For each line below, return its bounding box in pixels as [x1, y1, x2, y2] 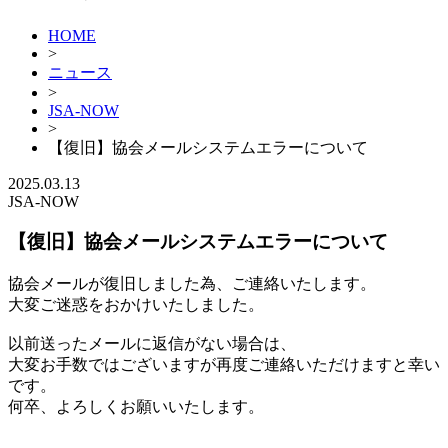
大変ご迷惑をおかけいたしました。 [8, 296, 264, 313]
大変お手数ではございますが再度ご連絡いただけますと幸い [8, 356, 440, 373]
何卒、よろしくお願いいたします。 [8, 398, 264, 415]
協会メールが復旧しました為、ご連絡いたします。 [8, 275, 376, 292]
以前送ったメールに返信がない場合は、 [8, 335, 296, 352]
